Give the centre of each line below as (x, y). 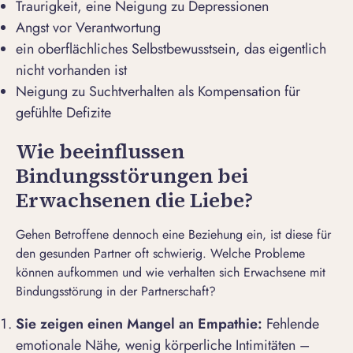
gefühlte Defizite (63, 113)
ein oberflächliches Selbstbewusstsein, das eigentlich (171, 49)
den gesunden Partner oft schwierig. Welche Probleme (160, 254)
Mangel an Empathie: (195, 324)
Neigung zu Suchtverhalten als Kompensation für (158, 92)
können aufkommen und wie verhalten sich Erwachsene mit (171, 273)
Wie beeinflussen (100, 152)
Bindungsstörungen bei (132, 176)
